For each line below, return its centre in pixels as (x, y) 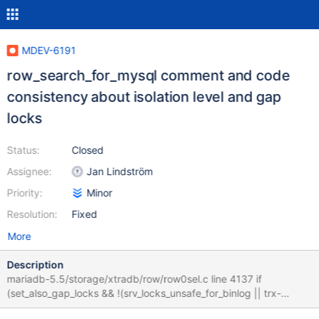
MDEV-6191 (49, 50)
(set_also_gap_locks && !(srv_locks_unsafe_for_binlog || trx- (54, 293)
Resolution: (32, 214)
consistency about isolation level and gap (144, 97)
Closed (88, 150)
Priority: (25, 193)
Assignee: (29, 171)
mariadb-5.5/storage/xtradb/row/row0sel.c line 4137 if (109, 279)
